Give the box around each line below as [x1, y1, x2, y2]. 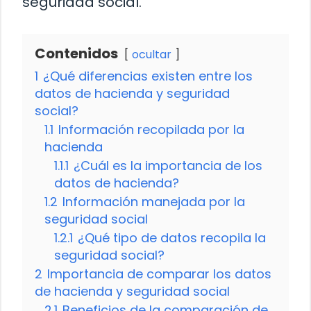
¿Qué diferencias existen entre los [43, 67, 253, 85]
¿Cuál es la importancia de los [74, 157, 262, 175]
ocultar [132, 47, 171, 63]
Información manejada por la [62, 193, 245, 211]
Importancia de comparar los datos [47, 265, 271, 283]
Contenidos [35, 44, 118, 64]
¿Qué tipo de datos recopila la [78, 229, 266, 247]
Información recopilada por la [58, 121, 244, 139]
